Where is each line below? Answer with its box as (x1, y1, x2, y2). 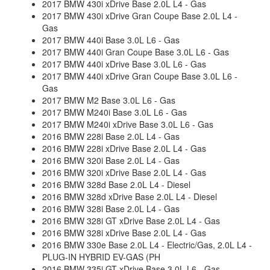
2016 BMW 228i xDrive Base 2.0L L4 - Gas (42, 142, 206, 154)
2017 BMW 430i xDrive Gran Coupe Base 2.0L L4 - (42, 10, 237, 22)
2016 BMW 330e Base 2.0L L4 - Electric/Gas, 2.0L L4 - (42, 239, 252, 251)
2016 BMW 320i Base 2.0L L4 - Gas (42, 154, 180, 166)
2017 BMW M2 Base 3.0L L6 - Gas (42, 94, 175, 106)
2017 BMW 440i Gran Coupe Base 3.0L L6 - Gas (42, 46, 229, 58)
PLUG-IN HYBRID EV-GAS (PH (42, 251, 160, 263)
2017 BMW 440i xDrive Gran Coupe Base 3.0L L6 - (42, 70, 237, 82)
